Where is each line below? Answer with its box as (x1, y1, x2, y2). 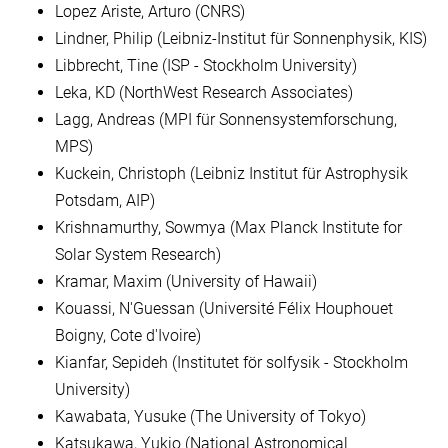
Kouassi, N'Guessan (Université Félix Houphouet (55, 298, 393, 318)
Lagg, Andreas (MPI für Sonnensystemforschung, (55, 109, 397, 129)
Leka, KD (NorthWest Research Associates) (55, 82, 353, 102)
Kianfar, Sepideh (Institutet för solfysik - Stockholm (55, 352, 408, 372)
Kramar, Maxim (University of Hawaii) (55, 271, 317, 291)
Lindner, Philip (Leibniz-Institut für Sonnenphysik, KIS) (55, 28, 427, 48)
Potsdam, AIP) (55, 190, 155, 210)
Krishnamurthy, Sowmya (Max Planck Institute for (55, 217, 402, 237)
